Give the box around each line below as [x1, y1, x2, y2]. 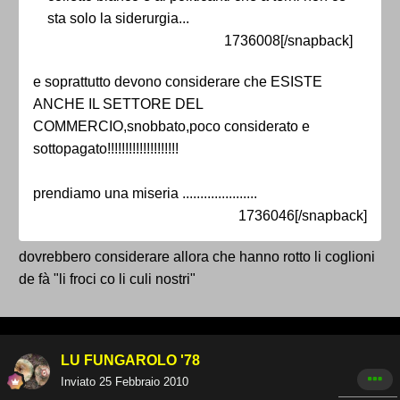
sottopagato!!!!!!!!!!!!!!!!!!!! [33, 141, 179, 157]
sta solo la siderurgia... [47, 11, 189, 27]
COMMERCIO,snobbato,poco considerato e [33, 119, 310, 135]
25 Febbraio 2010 [99, 375, 188, 389]
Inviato [61, 375, 99, 389]
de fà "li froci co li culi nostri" [19, 271, 196, 287]
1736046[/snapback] [238, 208, 367, 224]
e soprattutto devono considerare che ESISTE [33, 74, 322, 90]
